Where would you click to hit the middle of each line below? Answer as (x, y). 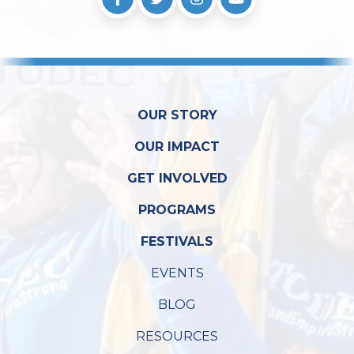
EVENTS (177, 273)
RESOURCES (177, 336)
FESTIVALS (177, 241)
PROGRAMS (177, 210)
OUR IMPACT (177, 147)
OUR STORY (177, 115)
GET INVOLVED (177, 178)
